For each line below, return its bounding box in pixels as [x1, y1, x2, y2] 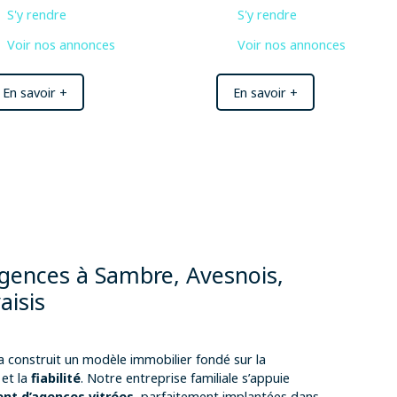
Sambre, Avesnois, [95, 260, 284, 291]
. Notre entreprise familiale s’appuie [81, 370, 290, 387]
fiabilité [31, 370, 81, 387]
